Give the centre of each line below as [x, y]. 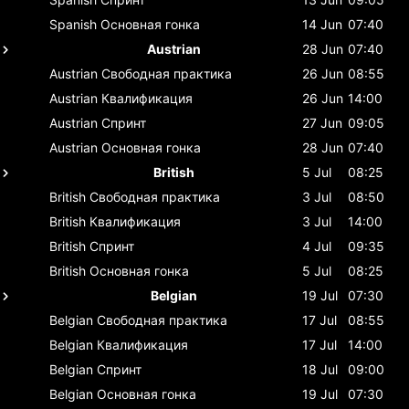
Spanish [73, 24]
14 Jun [322, 24]
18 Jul [320, 369]
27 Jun [322, 122]
